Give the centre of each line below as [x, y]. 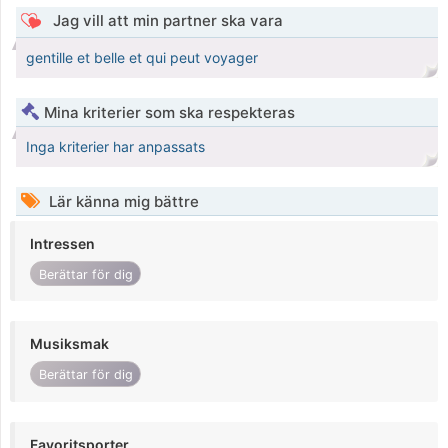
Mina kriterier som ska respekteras [169, 113]
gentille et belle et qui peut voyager [142, 58]
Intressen [62, 244]
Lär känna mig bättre [122, 202]
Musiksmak [69, 344]
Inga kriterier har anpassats [115, 147]
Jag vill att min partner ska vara [165, 21]
